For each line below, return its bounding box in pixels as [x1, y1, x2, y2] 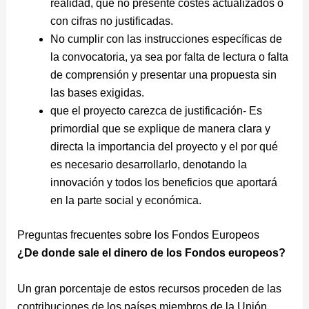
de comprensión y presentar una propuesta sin [50, 69, 277, 81]
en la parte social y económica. [50, 195, 201, 207]
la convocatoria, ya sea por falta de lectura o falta [50, 51, 288, 63]
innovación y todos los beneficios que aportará [50, 177, 277, 189]
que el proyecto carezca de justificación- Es [50, 105, 262, 117]
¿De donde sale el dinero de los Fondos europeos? [17, 247, 286, 259]
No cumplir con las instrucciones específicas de [50, 33, 282, 46]
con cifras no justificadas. [50, 15, 173, 28]
